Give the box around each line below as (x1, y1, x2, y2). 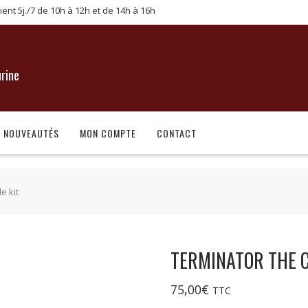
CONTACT (157, 126, 197, 140)
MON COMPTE (80, 126, 136, 140)
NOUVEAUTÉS (3, 126, 59, 140)
